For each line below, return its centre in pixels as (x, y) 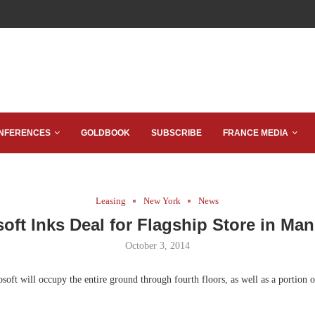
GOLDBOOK (105, 133)
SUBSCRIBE (176, 133)
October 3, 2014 (157, 246)
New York (162, 201)
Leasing (111, 201)
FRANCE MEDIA (256, 133)
